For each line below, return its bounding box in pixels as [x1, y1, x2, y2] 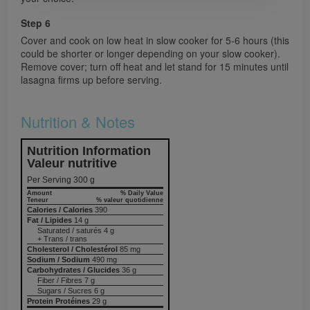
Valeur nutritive [27, 156, 118, 171]
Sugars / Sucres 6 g [37, 286, 105, 295]
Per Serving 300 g [27, 174, 95, 185]
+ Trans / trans [37, 234, 88, 243]
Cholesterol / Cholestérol [27, 244, 118, 253]
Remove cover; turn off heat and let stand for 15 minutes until [21, 59, 289, 73]
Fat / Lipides [27, 215, 73, 224]
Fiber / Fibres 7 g [37, 275, 95, 284]
